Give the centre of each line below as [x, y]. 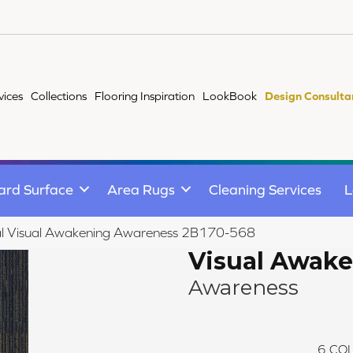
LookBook [230, 96]
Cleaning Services [265, 189]
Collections [59, 96]
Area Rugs [141, 189]
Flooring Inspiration [145, 96]
